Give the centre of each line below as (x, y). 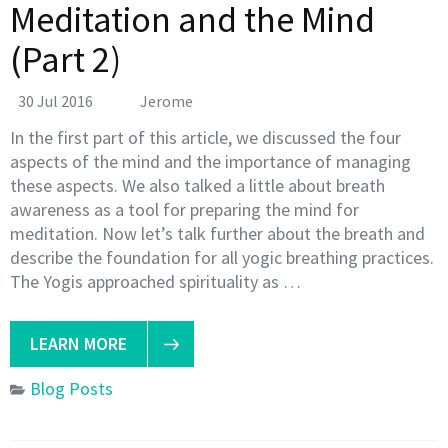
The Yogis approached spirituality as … (155, 281)
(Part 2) (65, 59)
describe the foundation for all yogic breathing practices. (222, 257)
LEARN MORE (78, 343)
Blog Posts (71, 388)
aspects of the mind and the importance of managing (210, 161)
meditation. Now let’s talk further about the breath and (217, 233)
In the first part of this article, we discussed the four (205, 137)
